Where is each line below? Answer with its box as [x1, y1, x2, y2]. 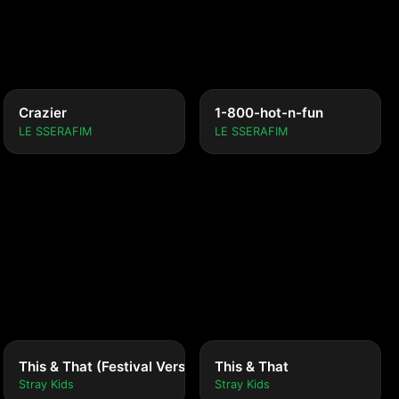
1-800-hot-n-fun [215, 104, 323, 122]
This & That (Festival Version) [19, 358, 210, 376]
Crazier [19, 104, 67, 122]
